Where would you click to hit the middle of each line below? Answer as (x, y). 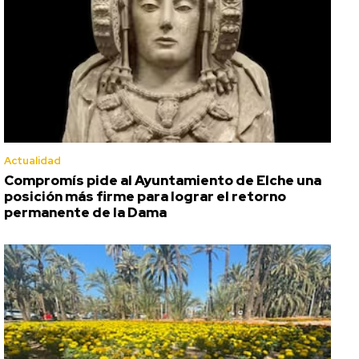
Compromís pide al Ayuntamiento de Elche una (163, 180)
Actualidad (32, 160)
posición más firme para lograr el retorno (145, 196)
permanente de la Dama (85, 212)
